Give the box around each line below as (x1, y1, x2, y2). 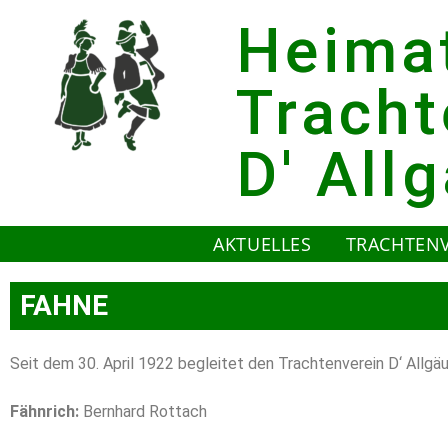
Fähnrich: (10, 402, 79, 421)
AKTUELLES (213, 232, 312, 256)
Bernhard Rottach (79, 402, 207, 421)
